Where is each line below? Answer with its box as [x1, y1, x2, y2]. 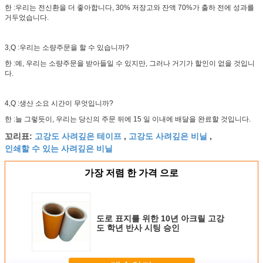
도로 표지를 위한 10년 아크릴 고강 [96, 213, 224, 223]
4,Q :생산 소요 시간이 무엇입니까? [5, 99, 113, 107]
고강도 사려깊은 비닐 [129, 129, 207, 141]
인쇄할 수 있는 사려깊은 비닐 [5, 141, 113, 154]
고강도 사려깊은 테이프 [35, 129, 122, 141]
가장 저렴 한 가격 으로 [85, 167, 178, 178]
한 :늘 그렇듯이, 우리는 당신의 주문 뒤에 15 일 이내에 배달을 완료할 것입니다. [5, 114, 251, 123]
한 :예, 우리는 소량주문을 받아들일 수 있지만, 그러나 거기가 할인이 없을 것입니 [5, 59, 255, 68]
